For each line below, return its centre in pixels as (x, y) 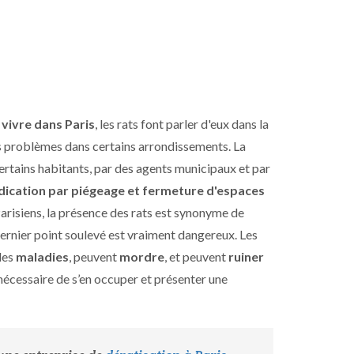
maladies (42, 256)
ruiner (246, 256)
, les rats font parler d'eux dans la (182, 124)
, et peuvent (196, 256)
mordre (142, 256)
